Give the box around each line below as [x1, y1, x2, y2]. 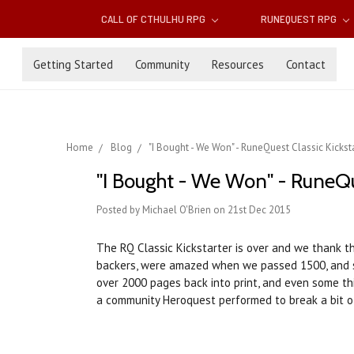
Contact [286, 56, 326, 72]
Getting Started [33, 56, 113, 72]
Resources [212, 56, 264, 72]
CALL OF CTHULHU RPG [101, 12, 209, 26]
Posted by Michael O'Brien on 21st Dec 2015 [96, 203, 291, 217]
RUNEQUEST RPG [260, 12, 339, 26]
